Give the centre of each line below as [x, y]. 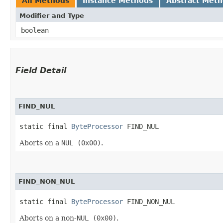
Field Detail [41, 70]
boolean [35, 30]
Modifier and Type [52, 15]
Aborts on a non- [48, 218]
